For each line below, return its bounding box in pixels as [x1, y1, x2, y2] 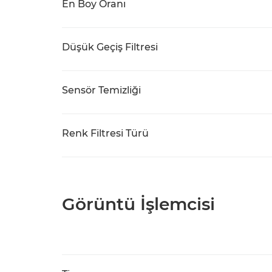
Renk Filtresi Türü [62, 127, 149, 139]
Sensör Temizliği [62, 84, 141, 96]
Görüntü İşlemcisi [62, 194, 215, 214]
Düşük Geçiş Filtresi [62, 41, 158, 53]
